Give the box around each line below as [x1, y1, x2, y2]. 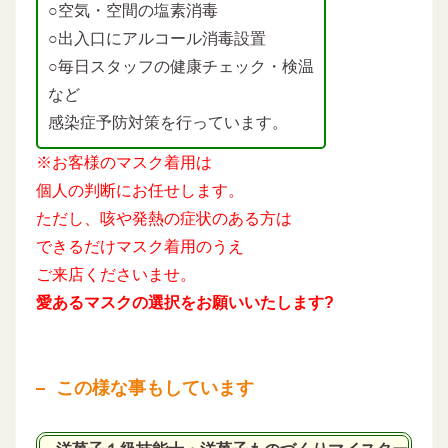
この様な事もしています [56, 378, 254, 398]
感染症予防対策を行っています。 [48, 114, 288, 131]
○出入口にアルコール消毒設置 [48, 30, 266, 47]
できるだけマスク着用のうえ [36, 238, 244, 255]
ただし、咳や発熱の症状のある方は [36, 210, 292, 227]
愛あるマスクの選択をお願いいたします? [36, 294, 334, 311]
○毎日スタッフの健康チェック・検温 [48, 58, 314, 75]
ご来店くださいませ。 [36, 266, 196, 283]
